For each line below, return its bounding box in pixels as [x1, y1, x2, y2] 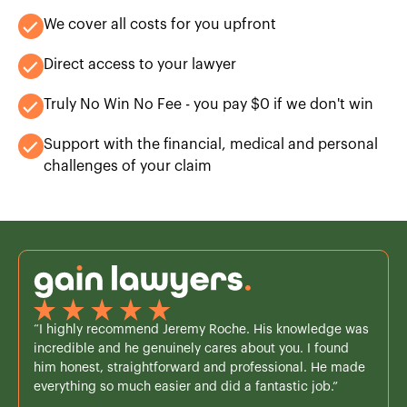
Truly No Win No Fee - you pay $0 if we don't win [44, 96, 373, 112]
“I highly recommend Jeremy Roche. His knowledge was [34, 323, 369, 336]
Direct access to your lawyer [44, 56, 236, 72]
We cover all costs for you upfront [44, 16, 276, 32]
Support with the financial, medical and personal [44, 136, 378, 152]
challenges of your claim [44, 158, 212, 174]
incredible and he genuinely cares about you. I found [34, 342, 349, 355]
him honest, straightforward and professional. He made [34, 361, 365, 374]
